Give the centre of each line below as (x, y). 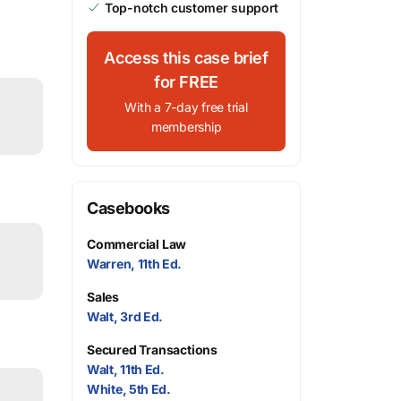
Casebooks (128, 208)
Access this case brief (186, 58)
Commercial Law (137, 244)
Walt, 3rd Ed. (125, 316)
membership (186, 127)
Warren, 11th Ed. (135, 264)
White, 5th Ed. (129, 389)
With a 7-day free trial (186, 107)
